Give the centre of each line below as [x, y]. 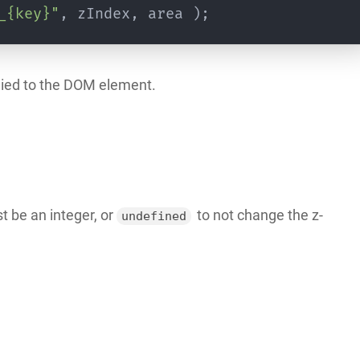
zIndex [99, 14]
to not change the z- [258, 215]
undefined [153, 217]
